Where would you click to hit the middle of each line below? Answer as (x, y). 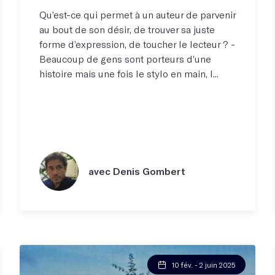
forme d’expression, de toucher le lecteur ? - (137, 44)
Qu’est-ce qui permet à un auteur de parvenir (137, 14)
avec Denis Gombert (137, 171)
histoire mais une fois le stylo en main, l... (129, 73)
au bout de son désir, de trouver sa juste (127, 29)
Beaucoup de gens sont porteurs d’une (125, 58)
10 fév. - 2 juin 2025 (204, 264)
